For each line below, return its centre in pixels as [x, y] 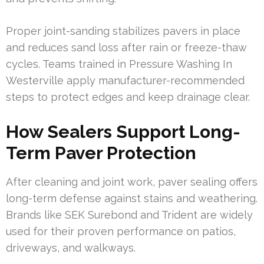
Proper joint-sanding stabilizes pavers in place [123, 31]
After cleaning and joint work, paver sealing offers [132, 181]
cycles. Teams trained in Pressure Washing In [119, 64]
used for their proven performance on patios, [121, 231]
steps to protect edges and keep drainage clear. [128, 97]
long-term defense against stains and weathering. [132, 198]
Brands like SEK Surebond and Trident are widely [129, 214]
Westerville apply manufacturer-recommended [125, 80]
